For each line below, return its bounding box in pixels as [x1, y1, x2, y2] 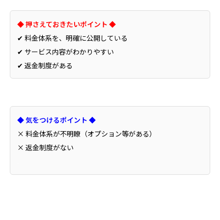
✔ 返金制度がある [17, 60, 73, 70]
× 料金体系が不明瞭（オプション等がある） [17, 129, 156, 139]
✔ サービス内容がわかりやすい [17, 46, 114, 56]
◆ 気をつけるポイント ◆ [17, 115, 96, 125]
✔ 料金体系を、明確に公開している [17, 32, 128, 43]
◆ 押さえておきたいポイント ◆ [17, 19, 116, 29]
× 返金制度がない [17, 142, 74, 153]
